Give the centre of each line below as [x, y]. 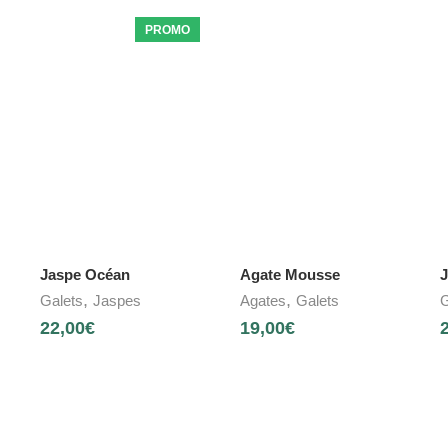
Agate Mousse [289, 275]
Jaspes [117, 301]
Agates [262, 301]
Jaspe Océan [85, 275]
